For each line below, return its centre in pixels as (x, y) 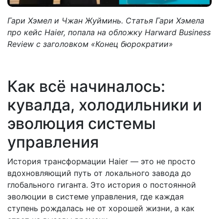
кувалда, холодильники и (105, 105)
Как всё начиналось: (86, 87)
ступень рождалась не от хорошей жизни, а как (101, 208)
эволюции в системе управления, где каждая (96, 197)
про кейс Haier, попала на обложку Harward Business (109, 33)
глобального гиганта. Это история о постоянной (102, 185)
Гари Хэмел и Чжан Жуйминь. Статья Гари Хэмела (106, 21)
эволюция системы (82, 124)
